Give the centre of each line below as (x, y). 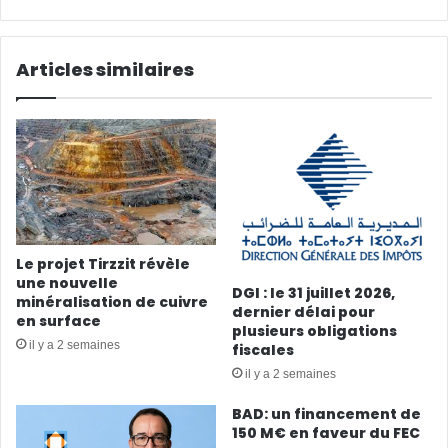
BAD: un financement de (326, 414)
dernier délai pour (303, 312)
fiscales (263, 350)
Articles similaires (105, 69)
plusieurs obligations (314, 331)
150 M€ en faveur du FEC (326, 433)
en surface (58, 320)
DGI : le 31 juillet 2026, (313, 293)
